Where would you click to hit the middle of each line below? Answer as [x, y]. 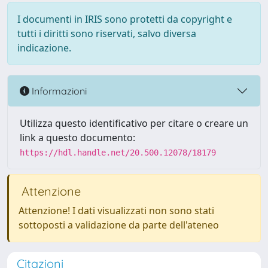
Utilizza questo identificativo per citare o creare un [134, 123]
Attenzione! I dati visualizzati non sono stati [116, 211]
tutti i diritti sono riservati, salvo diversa [107, 33]
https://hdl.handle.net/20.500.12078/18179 [118, 153]
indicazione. [44, 48]
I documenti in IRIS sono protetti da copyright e [125, 19]
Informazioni [58, 91]
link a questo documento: [77, 138]
